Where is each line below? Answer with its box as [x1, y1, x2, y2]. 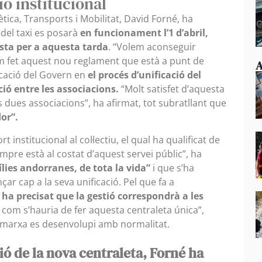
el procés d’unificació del [88, 68, 201, 82]
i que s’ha [150, 161, 194, 174]
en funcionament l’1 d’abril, [80, 26, 208, 40]
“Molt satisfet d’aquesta [119, 82, 225, 96]
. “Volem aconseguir [108, 40, 196, 54]
